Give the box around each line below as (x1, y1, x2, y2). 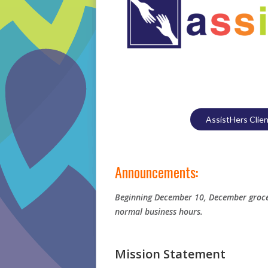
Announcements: (115, 160, 198, 182)
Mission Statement (115, 245, 226, 262)
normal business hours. (115, 205, 203, 217)
